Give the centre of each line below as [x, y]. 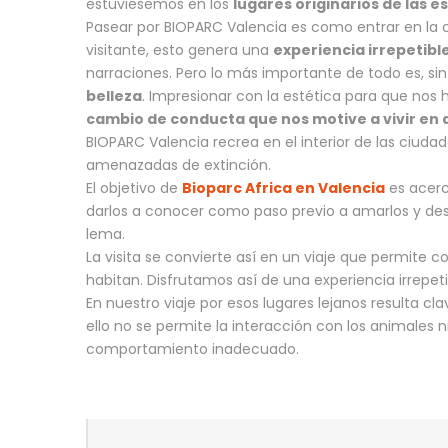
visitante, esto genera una [179, 49]
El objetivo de [134, 187]
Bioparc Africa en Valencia [283, 187]
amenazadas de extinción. [178, 164]
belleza [114, 95]
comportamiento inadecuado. [192, 348]
